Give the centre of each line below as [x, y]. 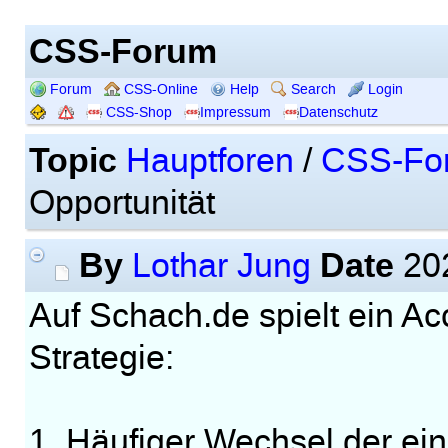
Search [311, 89]
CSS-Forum [122, 50]
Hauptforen [209, 161]
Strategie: [101, 358]
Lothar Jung [221, 266]
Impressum [235, 112]
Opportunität [121, 203]
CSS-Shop [136, 112]
